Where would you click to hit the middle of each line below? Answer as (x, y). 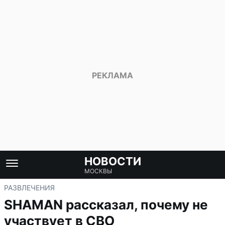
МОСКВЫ (98, 171)
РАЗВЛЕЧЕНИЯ (29, 188)
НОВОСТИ (113, 161)
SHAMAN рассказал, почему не (106, 205)
